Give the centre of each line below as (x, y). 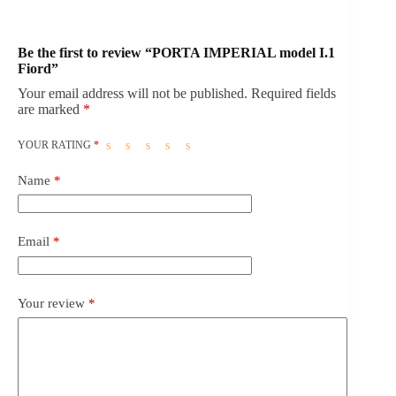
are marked (50, 109)
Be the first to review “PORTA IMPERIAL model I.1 (176, 52)
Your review (53, 303)
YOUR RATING (56, 145)
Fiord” (38, 68)
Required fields (293, 93)
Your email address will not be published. (133, 93)
